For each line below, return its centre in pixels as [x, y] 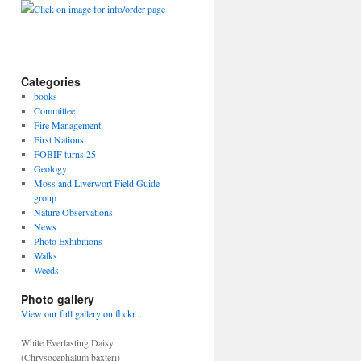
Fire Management [67, 125]
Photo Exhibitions [68, 241]
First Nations [58, 139]
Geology [50, 168]
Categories [51, 81]
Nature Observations [73, 212]
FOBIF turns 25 [64, 154]
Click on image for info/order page [100, 9]
